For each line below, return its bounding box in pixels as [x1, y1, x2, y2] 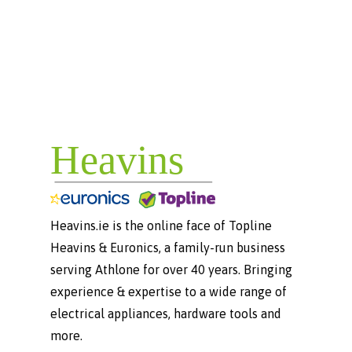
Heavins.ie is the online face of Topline [50, 218, 272, 233]
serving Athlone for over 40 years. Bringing [50, 262, 292, 277]
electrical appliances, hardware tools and [50, 306, 281, 321]
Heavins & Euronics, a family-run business [50, 240, 285, 255]
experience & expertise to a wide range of [50, 284, 287, 299]
